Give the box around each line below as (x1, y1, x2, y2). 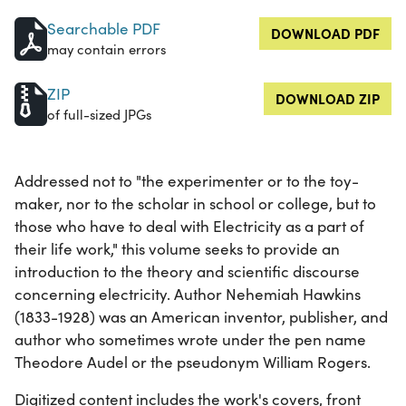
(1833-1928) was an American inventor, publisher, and (14, 306, 388, 328)
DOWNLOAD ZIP (275, 89, 380, 109)
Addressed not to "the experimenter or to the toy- (14, 170, 359, 192)
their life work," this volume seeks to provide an (14, 238, 340, 260)
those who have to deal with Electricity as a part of (14, 216, 364, 237)
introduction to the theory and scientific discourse (14, 261, 360, 283)
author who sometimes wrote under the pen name (14, 329, 366, 351)
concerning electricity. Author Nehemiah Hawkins (14, 284, 361, 305)
